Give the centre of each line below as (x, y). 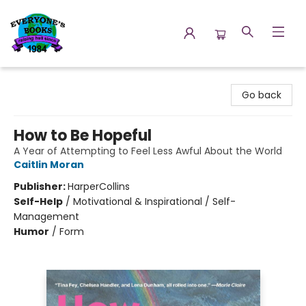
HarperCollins (99, 186)
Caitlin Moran (49, 165)
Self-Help (38, 201)
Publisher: (41, 186)
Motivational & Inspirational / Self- (154, 201)
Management (46, 217)
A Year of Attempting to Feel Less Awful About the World (148, 151)
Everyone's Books (51, 80)
